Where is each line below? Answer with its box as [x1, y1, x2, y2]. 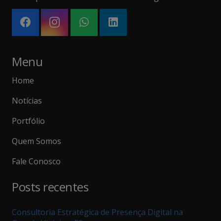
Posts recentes [12, 179, 89, 195]
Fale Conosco [12, 156, 61, 167]
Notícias [12, 95, 42, 106]
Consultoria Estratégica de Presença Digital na [12, 207, 183, 218]
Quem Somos [12, 136, 61, 147]
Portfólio [12, 115, 45, 127]
